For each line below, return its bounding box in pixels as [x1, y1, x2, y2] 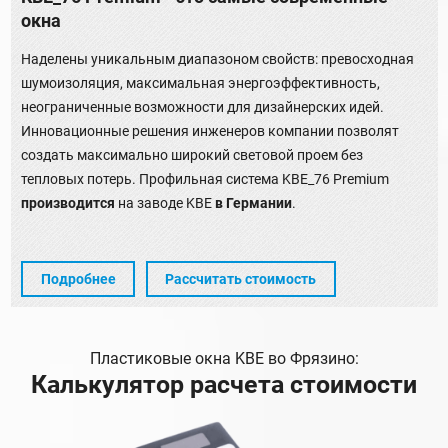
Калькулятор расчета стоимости [31, 370, 417, 400]
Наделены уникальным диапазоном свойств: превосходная [21, 51, 414, 68]
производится [21, 195, 115, 212]
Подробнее [40, 270, 116, 287]
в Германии [215, 195, 292, 212]
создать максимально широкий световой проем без [21, 147, 363, 164]
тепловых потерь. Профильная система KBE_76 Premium [21, 171, 389, 188]
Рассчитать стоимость [165, 270, 316, 287]
